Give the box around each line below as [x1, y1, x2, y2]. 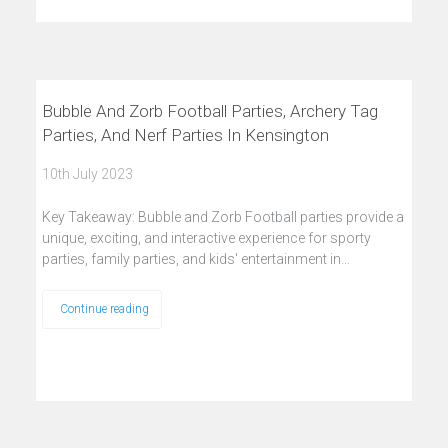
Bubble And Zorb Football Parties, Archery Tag [41, 101, 378, 121]
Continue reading [59, 302, 149, 316]
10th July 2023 [41, 166, 133, 182]
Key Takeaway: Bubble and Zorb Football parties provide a [41, 209, 404, 225]
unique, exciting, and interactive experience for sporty [41, 230, 371, 246]
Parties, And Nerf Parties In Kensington [41, 125, 329, 145]
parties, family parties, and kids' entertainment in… [41, 251, 350, 267]
